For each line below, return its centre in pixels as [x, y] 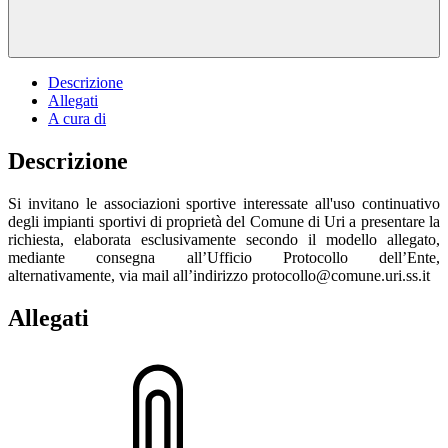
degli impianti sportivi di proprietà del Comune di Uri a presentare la [224, 221]
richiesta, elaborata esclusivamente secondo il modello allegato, [224, 239]
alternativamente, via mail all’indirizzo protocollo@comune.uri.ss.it [219, 275]
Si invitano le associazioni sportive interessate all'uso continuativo [224, 203]
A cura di [77, 118]
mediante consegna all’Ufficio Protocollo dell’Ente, [224, 257]
